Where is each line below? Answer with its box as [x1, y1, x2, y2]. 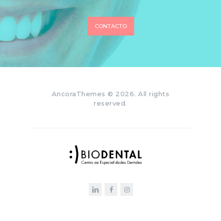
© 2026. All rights [105, 90, 170, 98]
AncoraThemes [51, 90, 106, 98]
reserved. [94, 99, 127, 108]
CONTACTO [94, 23, 127, 30]
